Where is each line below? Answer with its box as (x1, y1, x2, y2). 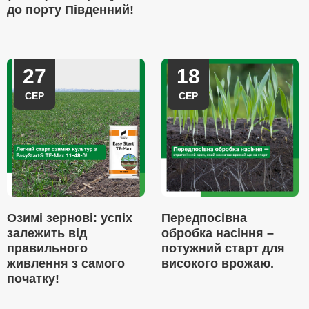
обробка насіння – (161, 226, 274, 240)
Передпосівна (161, 211, 247, 225)
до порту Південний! (7, 3, 134, 17)
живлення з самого (7, 257, 125, 270)
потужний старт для (161, 241, 285, 255)
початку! (7, 272, 59, 286)
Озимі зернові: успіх (7, 211, 132, 225)
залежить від (7, 226, 87, 240)
